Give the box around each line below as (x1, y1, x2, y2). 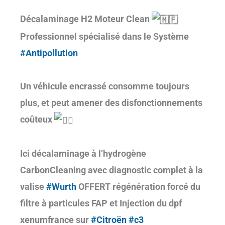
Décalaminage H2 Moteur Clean (20, 14, 152, 24)
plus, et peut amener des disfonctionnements (20, 97, 202, 108)
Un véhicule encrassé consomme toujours (20, 80, 189, 91)
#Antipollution (20, 47, 78, 58)
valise (20, 181, 46, 192)
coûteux (20, 114, 54, 125)
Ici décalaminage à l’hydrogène (20, 148, 146, 159)
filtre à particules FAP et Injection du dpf (20, 197, 182, 208)
